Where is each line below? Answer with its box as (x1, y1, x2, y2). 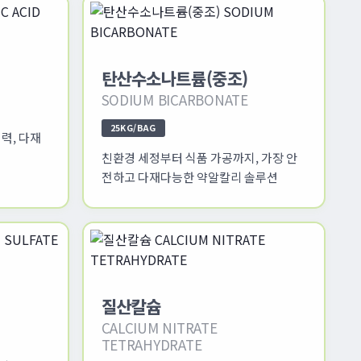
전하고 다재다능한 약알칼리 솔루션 (101, 168, 278, 185)
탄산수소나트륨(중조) (101, 65, 248, 90)
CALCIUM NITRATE (101, 317, 218, 338)
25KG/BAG (110, 121, 156, 134)
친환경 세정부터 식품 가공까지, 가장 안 (101, 148, 297, 166)
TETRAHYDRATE (101, 334, 202, 355)
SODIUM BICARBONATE (101, 89, 248, 110)
